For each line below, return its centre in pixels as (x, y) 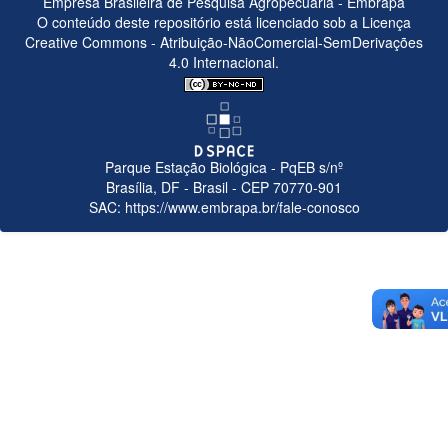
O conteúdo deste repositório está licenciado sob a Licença (224, 22)
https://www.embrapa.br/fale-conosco (242, 207)
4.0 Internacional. (224, 62)
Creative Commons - (90, 42)
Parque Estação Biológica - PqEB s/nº (224, 167)
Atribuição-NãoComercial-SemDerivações (289, 42)
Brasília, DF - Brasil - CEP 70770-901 (224, 187)
